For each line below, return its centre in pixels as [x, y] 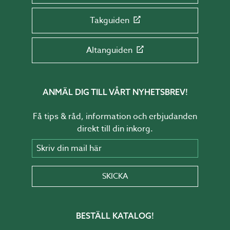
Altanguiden [109, 50]
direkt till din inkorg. [115, 129]
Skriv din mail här [65, 144]
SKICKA [115, 176]
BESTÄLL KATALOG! [115, 216]
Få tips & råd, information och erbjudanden [115, 117]
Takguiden [109, 21]
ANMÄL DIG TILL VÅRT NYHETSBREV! [115, 92]
